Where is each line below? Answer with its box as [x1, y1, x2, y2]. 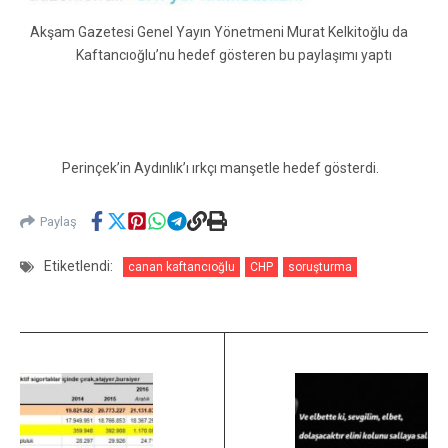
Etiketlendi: [44, 258, 113, 275]
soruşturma [288, 259, 352, 274]
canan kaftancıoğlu [128, 259, 235, 274]
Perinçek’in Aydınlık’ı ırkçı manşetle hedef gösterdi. [61, 160, 379, 177]
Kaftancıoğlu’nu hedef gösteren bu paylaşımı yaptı [55, 47, 392, 64]
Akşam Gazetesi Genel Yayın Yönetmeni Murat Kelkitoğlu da [30, 24, 417, 41]
